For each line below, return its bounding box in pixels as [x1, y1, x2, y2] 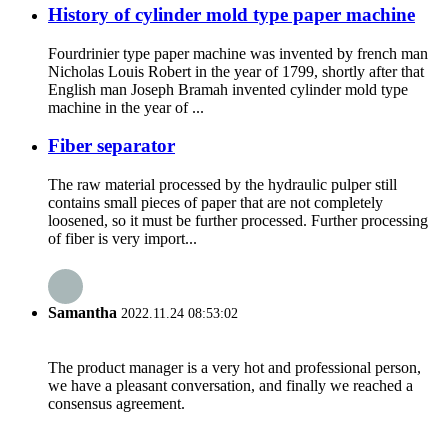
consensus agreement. [48, 394, 185, 412]
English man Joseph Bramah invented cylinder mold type [48, 80, 408, 98]
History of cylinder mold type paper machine [48, 3, 415, 25]
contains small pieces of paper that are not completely [48, 194, 383, 212]
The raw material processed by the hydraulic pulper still [48, 176, 397, 194]
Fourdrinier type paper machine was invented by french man [48, 44, 428, 62]
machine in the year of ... [48, 98, 204, 116]
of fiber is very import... [48, 230, 197, 248]
